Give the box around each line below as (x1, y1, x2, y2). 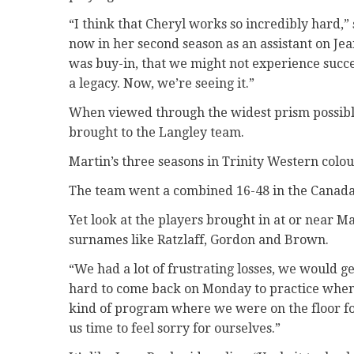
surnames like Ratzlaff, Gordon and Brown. (69, 232, 329, 247)
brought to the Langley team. (69, 124, 244, 140)
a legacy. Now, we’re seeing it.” (69, 75, 254, 91)
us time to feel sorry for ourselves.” (69, 320, 281, 336)
